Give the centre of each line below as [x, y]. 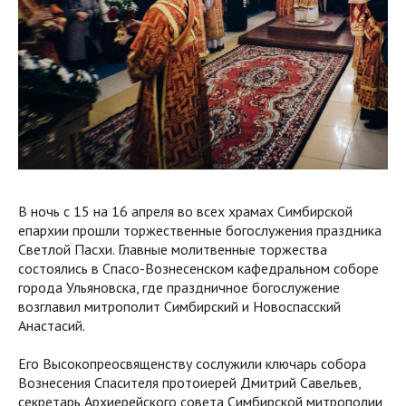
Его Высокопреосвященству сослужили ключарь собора [192, 364]
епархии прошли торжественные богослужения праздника [200, 231]
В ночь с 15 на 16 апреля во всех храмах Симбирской [185, 212]
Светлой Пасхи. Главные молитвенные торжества [173, 250]
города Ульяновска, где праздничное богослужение [179, 288]
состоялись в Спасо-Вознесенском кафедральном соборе [198, 269]
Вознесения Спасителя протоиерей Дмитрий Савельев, [189, 383]
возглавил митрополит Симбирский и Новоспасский [179, 307]
